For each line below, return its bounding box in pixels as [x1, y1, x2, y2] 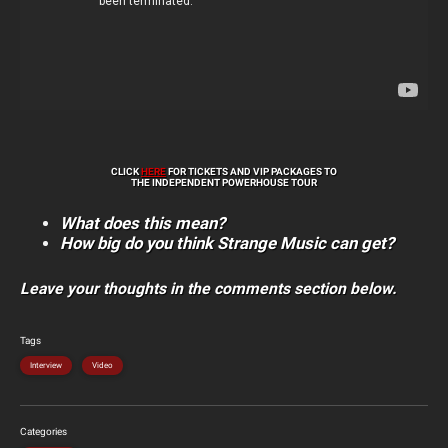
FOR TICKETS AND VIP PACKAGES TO [166, 165, 337, 177]
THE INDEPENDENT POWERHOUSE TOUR [131, 176, 317, 188]
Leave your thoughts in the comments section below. [20, 278, 397, 298]
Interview [30, 360, 62, 370]
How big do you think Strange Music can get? [60, 232, 394, 253]
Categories [20, 425, 67, 437]
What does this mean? [60, 212, 225, 233]
